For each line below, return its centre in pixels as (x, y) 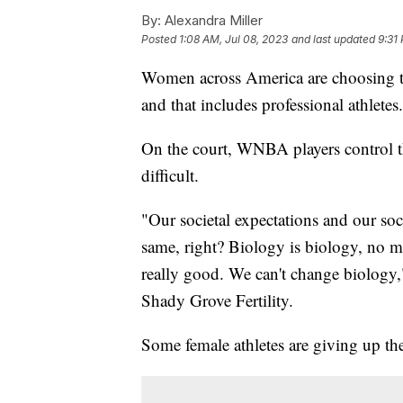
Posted (160, 40)
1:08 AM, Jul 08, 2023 (233, 40)
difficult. (173, 175)
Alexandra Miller (212, 21)
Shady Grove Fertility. (217, 300)
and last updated (333, 40)
